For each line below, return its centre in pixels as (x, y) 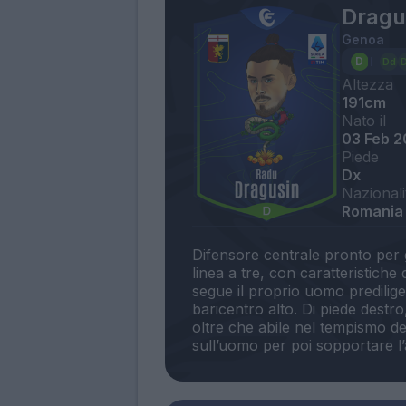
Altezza (367, 84)
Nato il (363, 120)
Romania (372, 211)
